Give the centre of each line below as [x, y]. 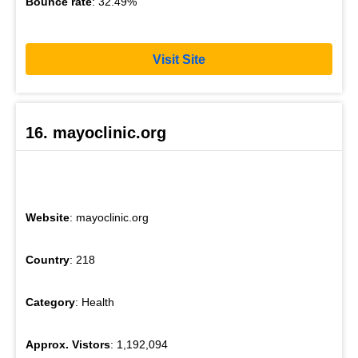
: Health [95, 302]
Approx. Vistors [68, 344]
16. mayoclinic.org [96, 132]
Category [50, 302]
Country [48, 259]
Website [48, 217]
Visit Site [179, 59]
